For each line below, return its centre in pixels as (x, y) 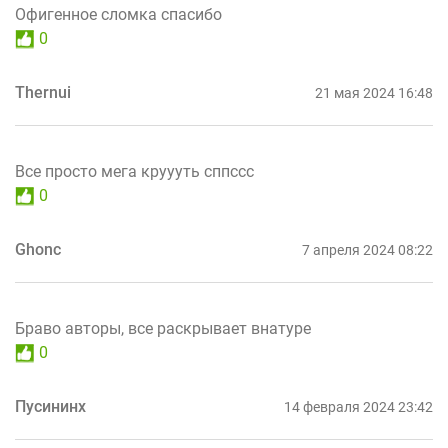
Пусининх (50, 407)
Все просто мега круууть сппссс (134, 172)
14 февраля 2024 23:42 (358, 407)
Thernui (43, 93)
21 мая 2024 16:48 (374, 93)
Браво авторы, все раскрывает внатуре (163, 329)
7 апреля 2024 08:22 (367, 250)
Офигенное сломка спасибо (118, 15)
